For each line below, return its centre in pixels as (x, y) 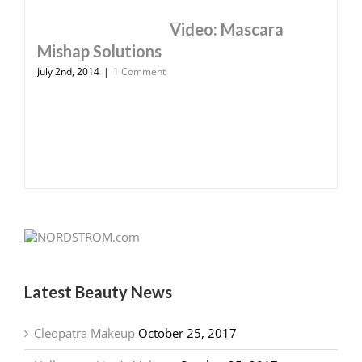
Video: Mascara (227, 29)
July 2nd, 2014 (68, 72)
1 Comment (139, 72)
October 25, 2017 (187, 333)
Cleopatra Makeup (84, 333)
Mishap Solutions (99, 51)
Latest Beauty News (98, 292)
